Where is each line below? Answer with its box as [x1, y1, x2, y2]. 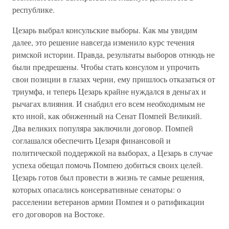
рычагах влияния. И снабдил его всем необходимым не [12, 98, 205, 109]
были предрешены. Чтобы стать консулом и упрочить [12, 61, 199, 72]
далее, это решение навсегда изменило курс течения [12, 37, 194, 48]
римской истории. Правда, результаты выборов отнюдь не [12, 49, 215, 60]
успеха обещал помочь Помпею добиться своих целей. [12, 159, 203, 170]
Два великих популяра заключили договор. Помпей [12, 123, 193, 133]
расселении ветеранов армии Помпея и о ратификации [12, 196, 204, 207]
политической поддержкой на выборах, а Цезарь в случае [12, 147, 213, 158]
